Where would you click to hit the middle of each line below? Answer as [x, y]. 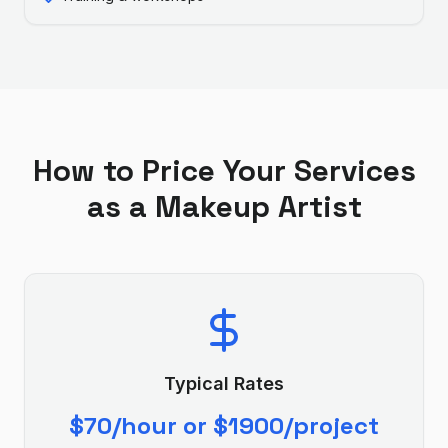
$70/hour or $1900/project [224, 425]
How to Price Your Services [224, 170]
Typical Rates [224, 383]
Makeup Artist [258, 206]
